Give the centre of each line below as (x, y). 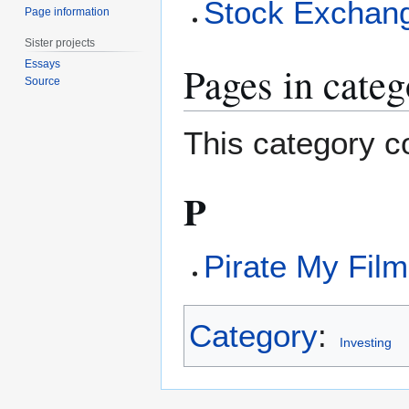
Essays (43, 64)
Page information (68, 11)
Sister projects (60, 42)
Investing (365, 343)
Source (43, 82)
